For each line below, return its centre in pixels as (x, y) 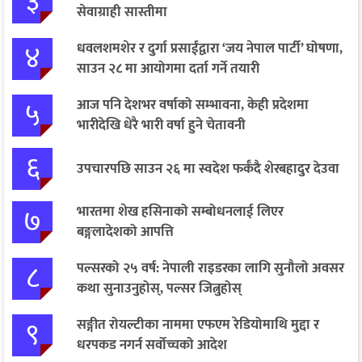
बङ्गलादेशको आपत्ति (125, 232)
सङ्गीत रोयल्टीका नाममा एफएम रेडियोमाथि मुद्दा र (198, 325)
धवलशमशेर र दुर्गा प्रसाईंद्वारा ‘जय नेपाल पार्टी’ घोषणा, (210, 49)
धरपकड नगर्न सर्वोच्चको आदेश (152, 345)
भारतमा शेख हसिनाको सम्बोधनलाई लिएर (180, 212)
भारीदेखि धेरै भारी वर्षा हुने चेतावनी (161, 126)
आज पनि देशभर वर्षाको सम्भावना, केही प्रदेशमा (193, 105)
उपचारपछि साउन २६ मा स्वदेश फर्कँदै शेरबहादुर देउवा (208, 168)
